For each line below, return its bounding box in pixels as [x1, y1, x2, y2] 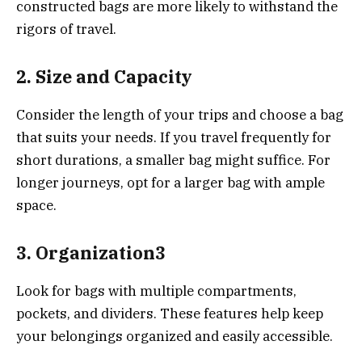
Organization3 [36, 242, 166, 265]
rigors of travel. [16, 19, 116, 38]
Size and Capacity [36, 65, 192, 89]
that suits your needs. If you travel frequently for [16, 128, 331, 146]
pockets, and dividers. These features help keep [16, 304, 323, 322]
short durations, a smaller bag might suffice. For [16, 150, 330, 169]
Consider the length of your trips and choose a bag [16, 105, 343, 124]
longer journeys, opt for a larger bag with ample [16, 173, 325, 192]
